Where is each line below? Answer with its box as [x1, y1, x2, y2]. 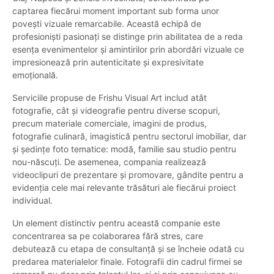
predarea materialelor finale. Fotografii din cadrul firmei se [12, 256, 242, 267]
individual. [12, 195, 53, 206]
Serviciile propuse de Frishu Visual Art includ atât [12, 92, 207, 103]
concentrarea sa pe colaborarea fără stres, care [12, 231, 203, 242]
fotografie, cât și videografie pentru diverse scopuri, [12, 105, 220, 116]
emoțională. [12, 70, 58, 81]
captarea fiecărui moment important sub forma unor [12, 6, 219, 17]
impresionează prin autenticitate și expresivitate [12, 57, 204, 68]
